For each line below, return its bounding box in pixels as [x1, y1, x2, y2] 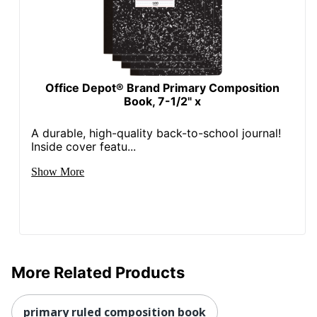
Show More [31, 165, 85, 178]
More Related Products [11, 263, 185, 282]
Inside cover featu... [31, 139, 137, 154]
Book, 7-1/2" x [124, 93, 202, 108]
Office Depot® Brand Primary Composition [45, 80, 280, 95]
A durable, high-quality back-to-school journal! [31, 125, 282, 140]
